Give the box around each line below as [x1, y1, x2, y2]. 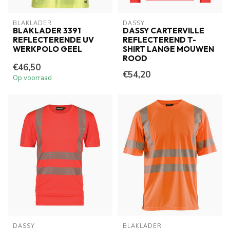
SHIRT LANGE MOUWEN [123, 44, 214, 54]
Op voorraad [13, 73, 52, 83]
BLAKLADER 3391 [13, 26, 81, 36]
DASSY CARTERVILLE [123, 26, 204, 36]
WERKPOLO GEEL [13, 44, 82, 54]
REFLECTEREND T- [123, 35, 196, 45]
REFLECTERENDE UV [13, 35, 94, 45]
